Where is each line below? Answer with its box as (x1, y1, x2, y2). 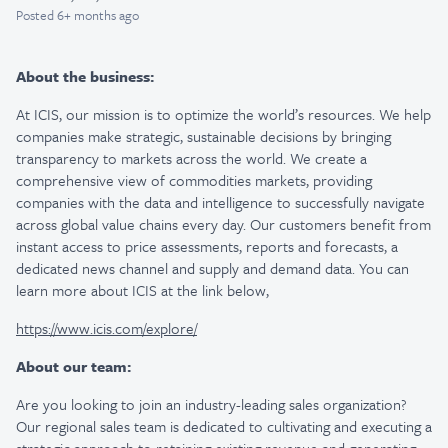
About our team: (16, 355, 131, 377)
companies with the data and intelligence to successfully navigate (16, 191, 425, 213)
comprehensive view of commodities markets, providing (16, 169, 372, 191)
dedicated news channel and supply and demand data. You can (16, 257, 409, 279)
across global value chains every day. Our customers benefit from (16, 213, 431, 235)
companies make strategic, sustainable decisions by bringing (16, 125, 391, 147)
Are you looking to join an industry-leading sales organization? (16, 393, 407, 415)
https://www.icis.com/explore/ (16, 317, 197, 339)
